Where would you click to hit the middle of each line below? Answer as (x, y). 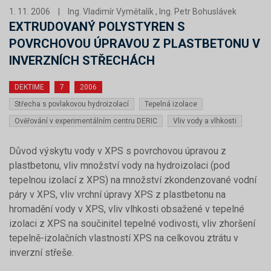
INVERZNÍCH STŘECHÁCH (82, 60)
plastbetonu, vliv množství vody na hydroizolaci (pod (119, 165)
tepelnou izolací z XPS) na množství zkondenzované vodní (133, 180)
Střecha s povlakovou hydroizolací (72, 104)
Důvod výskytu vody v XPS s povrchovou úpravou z (118, 151)
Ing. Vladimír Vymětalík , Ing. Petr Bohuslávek (152, 11)
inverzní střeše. (41, 253)
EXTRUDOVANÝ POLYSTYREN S (97, 27)
